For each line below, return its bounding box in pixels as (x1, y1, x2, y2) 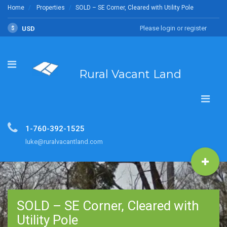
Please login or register (140, 24, 207, 32)
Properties (36, 4, 65, 11)
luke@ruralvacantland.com (25, 137, 103, 145)
